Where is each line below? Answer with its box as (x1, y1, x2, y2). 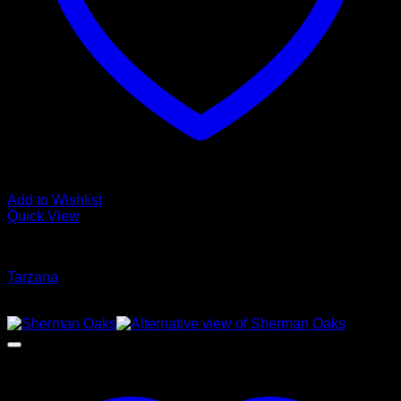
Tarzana (7, 269, 58, 285)
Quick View (7, 209, 80, 224)
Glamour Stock (7, 239, 101, 254)
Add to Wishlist (7, 192, 102, 208)
